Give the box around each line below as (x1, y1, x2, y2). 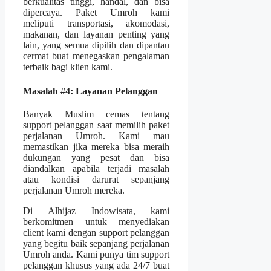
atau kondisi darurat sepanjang (23, 174, 170, 184)
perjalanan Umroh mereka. (23, 184, 125, 195)
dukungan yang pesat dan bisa (23, 152, 170, 163)
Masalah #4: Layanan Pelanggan (23, 85, 158, 96)
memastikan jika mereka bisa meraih (23, 141, 170, 152)
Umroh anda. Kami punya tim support (23, 249, 170, 260)
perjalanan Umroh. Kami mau (23, 130, 170, 141)
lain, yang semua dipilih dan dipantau (23, 40, 170, 51)
